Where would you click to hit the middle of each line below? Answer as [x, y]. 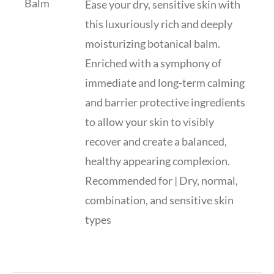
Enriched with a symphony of [154, 63]
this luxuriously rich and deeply [159, 24]
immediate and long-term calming [165, 83]
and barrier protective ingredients [165, 102]
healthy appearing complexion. [158, 161]
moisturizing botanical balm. [153, 43]
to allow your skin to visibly [150, 122]
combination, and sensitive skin [160, 200]
